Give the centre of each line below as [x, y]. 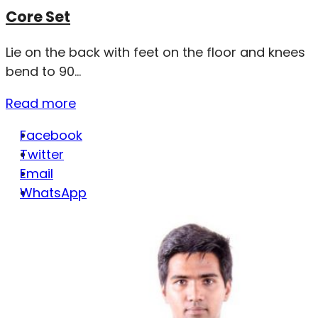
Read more [41, 103]
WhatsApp [53, 192]
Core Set [38, 16]
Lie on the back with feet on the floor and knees [155, 52]
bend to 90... [43, 71]
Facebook [51, 135]
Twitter [42, 154]
